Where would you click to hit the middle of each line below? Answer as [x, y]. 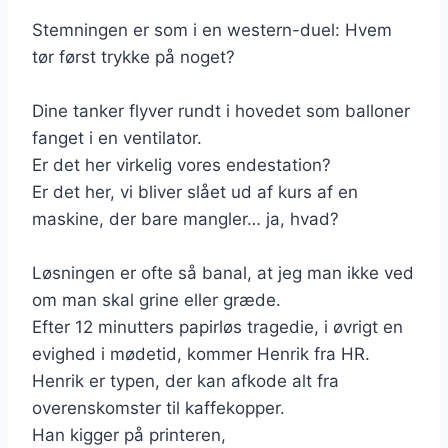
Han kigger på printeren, [129, 434]
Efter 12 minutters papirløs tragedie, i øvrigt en [217, 326]
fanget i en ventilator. [117, 137]
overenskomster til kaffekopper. [158, 407]
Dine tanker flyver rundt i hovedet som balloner [221, 110]
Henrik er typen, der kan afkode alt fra [185, 380]
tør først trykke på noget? [133, 56]
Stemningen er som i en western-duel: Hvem [212, 29]
